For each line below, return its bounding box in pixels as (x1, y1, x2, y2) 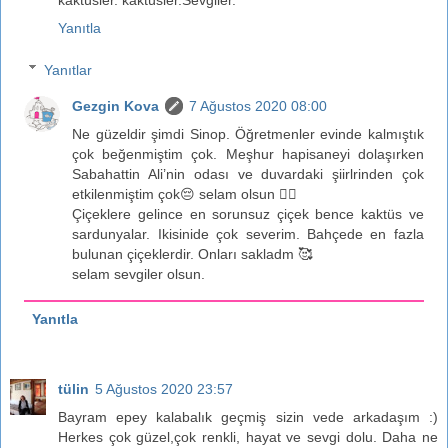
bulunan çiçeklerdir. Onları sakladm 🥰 (72, 245, 313, 262)
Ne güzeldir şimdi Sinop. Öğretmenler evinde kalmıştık (72, 125, 424, 142)
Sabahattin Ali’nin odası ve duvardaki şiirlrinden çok (72, 165, 424, 182)
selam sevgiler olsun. (72, 265, 206, 282)
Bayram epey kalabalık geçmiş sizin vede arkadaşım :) (58, 408, 438, 425)
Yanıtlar (44, 61, 93, 78)
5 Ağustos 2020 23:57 (95, 380, 233, 397)
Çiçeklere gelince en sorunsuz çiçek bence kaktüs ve (72, 205, 424, 222)
